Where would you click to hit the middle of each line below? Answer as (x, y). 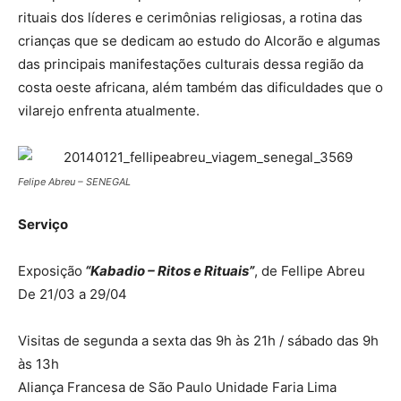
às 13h (38, 364)
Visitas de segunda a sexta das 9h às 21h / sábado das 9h (198, 341)
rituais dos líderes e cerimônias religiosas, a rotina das (190, 17)
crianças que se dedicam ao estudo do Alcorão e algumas (199, 41)
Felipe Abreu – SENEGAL (74, 182)
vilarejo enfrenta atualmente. (111, 111)
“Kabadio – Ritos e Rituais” (168, 271)
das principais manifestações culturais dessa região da (191, 64)
